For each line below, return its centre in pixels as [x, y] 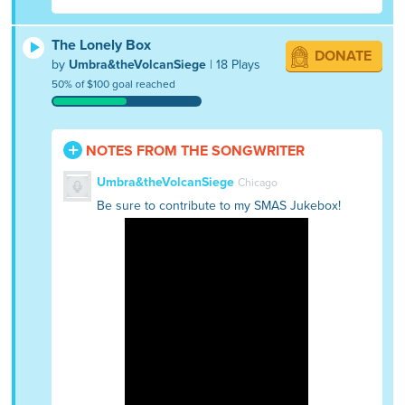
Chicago [257, 182]
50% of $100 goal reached [114, 84]
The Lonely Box [102, 45]
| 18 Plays [235, 64]
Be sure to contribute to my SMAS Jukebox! [218, 205]
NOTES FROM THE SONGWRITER [194, 151]
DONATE [343, 56]
